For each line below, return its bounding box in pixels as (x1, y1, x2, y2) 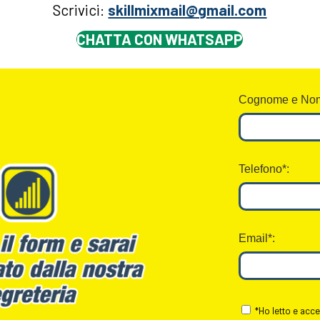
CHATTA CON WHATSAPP (76, 30, 244, 49)
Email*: (238, 232, 275, 245)
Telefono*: (238, 163, 289, 176)
